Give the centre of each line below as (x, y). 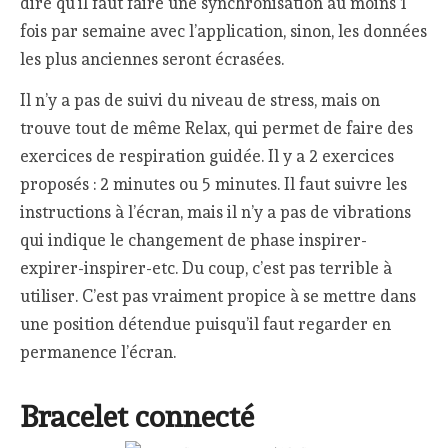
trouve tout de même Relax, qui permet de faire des (217, 128)
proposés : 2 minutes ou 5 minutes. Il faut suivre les (214, 184)
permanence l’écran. (98, 352)
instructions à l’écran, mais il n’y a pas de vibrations (216, 212)
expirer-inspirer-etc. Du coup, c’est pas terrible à (206, 268)
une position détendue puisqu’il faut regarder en (206, 324)
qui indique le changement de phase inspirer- (194, 240)
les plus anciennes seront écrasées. (152, 59)
